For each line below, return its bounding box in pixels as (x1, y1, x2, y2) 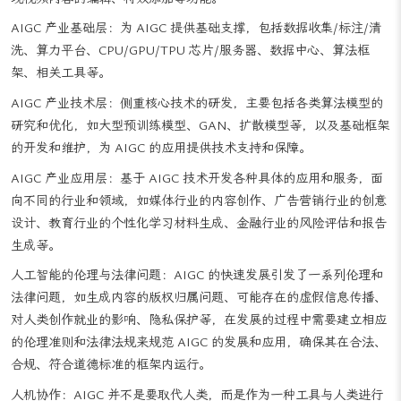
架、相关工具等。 (11, 88, 111, 104)
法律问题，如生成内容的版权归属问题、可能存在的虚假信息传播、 (11, 312, 387, 328)
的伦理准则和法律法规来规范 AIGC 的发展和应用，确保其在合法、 (11, 357, 387, 373)
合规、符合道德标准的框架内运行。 (11, 380, 211, 396)
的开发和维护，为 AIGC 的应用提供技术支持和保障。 (11, 162, 311, 178)
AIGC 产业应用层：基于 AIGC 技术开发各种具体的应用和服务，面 (11, 192, 383, 209)
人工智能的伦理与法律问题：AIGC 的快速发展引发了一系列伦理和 (11, 290, 383, 306)
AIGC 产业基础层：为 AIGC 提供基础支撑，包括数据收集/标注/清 (11, 43, 381, 59)
